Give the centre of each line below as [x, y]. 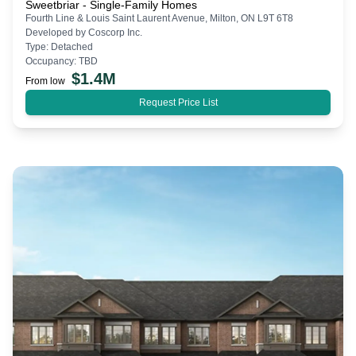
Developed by [57, 33]
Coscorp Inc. [115, 33]
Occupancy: [52, 62]
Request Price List [178, 103]
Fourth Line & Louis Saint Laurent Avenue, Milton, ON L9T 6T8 [159, 19]
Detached [72, 47]
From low [45, 81]
